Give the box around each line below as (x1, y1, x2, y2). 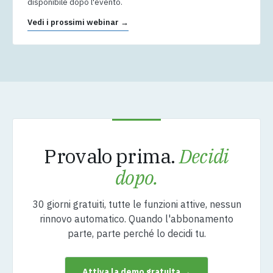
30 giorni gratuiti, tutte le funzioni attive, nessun (32, 198, 241, 211)
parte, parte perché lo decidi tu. (67, 227, 206, 240)
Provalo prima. (44, 143, 179, 169)
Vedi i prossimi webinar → (27, 17, 129, 28)
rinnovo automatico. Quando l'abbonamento (40, 213, 233, 225)
